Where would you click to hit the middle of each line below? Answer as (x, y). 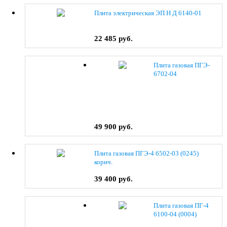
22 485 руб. (114, 38)
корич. (104, 162)
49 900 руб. (114, 126)
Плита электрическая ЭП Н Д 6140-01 (148, 13)
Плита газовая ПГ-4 (181, 205)
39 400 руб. (114, 179)
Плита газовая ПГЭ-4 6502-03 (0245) (147, 153)
